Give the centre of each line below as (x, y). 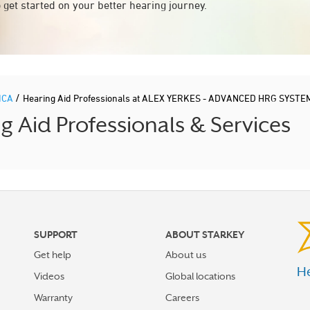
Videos (49, 276)
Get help (53, 255)
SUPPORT (56, 235)
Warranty (53, 298)
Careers (182, 298)
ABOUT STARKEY (205, 235)
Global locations (200, 276)
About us (186, 255)
